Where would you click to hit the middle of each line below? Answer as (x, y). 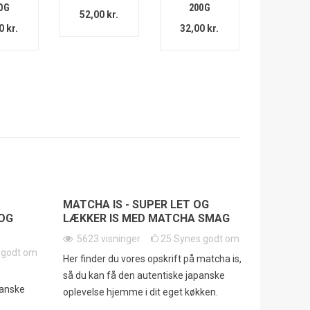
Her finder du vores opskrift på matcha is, (152, 259)
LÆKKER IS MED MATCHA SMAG (146, 219)
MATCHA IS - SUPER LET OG (136, 205)
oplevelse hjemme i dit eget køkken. (140, 292)
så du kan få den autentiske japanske (144, 276)
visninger (120, 239)
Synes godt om (206, 239)
